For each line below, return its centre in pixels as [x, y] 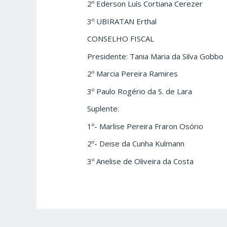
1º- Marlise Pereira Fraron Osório [145, 126]
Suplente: [103, 109]
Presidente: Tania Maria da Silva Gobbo [156, 56]
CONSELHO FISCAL [121, 39]
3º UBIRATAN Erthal [122, 21]
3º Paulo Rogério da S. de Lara [140, 91]
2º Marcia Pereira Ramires [133, 74]
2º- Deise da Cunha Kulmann [136, 144]
